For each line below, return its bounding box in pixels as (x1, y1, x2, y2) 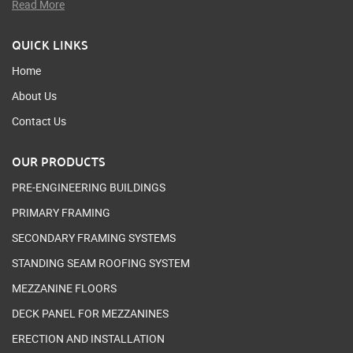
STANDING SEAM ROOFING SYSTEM (12, 255, 190, 271)
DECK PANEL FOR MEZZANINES (12, 306, 169, 321)
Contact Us (12, 113, 66, 129)
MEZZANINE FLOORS (12, 281, 117, 296)
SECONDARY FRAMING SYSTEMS (12, 230, 176, 246)
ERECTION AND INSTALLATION (12, 331, 165, 347)
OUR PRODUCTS (12, 150, 106, 173)
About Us (12, 88, 57, 104)
